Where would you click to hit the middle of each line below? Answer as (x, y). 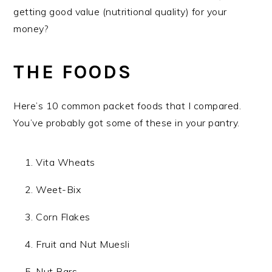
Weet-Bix (59, 190)
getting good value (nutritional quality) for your (120, 12)
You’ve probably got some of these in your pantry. (127, 123)
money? (31, 29)
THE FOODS (73, 72)
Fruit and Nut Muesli (83, 244)
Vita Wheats (66, 162)
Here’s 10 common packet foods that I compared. (127, 106)
